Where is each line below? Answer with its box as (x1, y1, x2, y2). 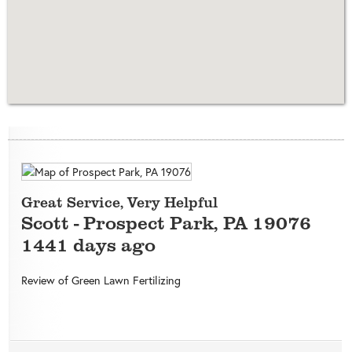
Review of (20, 273, 71, 288)
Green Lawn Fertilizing (71, 273, 181, 288)
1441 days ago (20, 231, 156, 258)
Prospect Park (82, 209, 214, 236)
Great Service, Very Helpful (20, 192, 218, 213)
